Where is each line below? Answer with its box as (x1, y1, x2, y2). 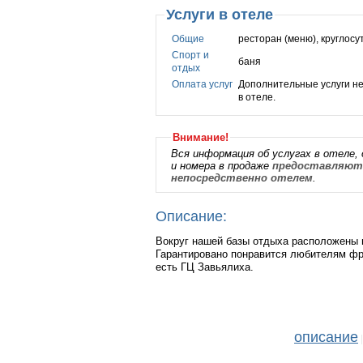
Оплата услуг (172, 79, 233, 90)
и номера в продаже (171, 160, 272, 172)
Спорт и (172, 49, 209, 61)
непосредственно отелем (171, 172, 313, 184)
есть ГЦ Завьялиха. (156, 261, 254, 273)
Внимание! (173, 131, 228, 143)
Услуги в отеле (166, 6, 273, 23)
